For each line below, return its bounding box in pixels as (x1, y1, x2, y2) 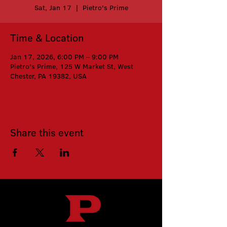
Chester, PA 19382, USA (10, 71, 87, 81)
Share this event (10, 125, 84, 139)
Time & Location (10, 30, 84, 45)
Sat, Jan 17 (34, 3, 71, 13)
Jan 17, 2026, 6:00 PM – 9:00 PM (10, 52, 119, 62)
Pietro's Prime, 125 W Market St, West (10, 61, 133, 71)
